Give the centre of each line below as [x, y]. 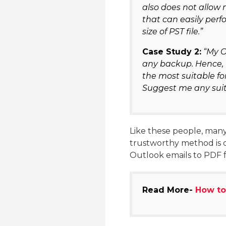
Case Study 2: [172, 52]
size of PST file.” [173, 32]
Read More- [169, 190]
